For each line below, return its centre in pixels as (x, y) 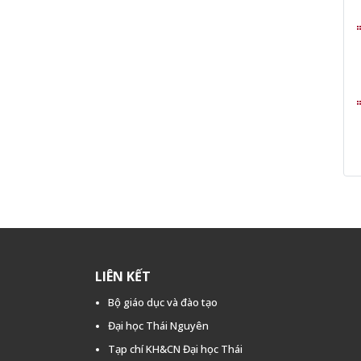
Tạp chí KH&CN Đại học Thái (175, 349)
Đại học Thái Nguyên (158, 325)
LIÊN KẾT (122, 276)
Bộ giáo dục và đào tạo (162, 302)
